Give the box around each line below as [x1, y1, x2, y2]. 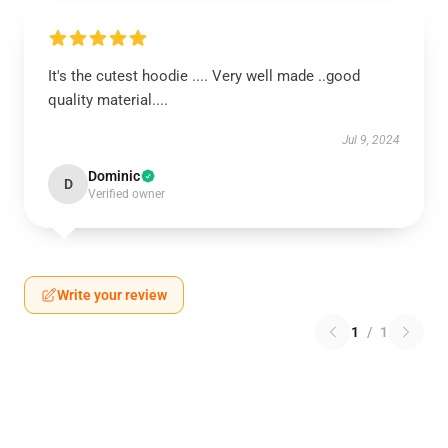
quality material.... [48, 91, 168, 109]
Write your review [57, 287, 167, 303]
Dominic [88, 168, 140, 184]
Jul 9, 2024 [342, 133, 400, 147]
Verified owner [88, 187, 165, 201]
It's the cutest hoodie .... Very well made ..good [48, 67, 360, 85]
